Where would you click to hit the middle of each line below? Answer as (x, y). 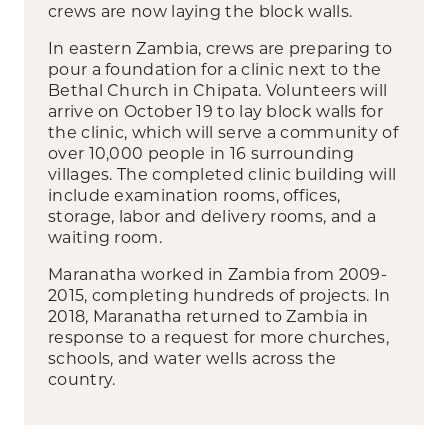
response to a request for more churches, (218, 336)
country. (82, 378)
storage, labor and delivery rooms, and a (212, 215)
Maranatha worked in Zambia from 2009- (218, 273)
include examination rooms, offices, (194, 194)
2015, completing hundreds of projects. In (219, 294)
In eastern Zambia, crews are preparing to (220, 47)
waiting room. (105, 236)
